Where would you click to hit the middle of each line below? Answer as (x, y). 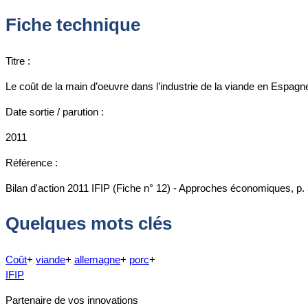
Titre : (18, 60)
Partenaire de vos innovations (72, 300)
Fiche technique (73, 24)
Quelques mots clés (89, 224)
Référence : (32, 162)
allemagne (97, 259)
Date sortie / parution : (55, 111)
